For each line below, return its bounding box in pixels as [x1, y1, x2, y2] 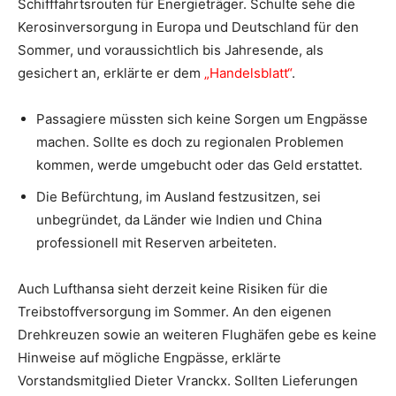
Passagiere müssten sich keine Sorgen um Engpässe [36, 110, 368, 128]
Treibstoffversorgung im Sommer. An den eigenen [18, 303, 331, 321]
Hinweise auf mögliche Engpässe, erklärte [18, 349, 281, 367]
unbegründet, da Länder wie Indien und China [36, 211, 322, 229]
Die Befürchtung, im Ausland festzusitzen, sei [36, 188, 321, 206]
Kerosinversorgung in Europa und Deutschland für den [18, 19, 359, 36]
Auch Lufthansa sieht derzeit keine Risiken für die [18, 280, 328, 298]
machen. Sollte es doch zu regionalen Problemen [36, 133, 344, 151]
